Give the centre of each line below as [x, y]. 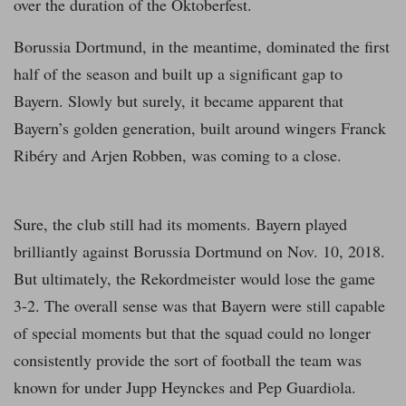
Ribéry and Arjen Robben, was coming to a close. [178, 155]
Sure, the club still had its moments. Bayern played [180, 224]
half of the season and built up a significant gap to [178, 74]
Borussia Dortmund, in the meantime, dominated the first [202, 47]
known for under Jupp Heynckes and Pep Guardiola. [185, 387]
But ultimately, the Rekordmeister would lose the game [194, 279]
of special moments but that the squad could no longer [192, 333]
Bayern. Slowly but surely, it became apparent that [179, 101]
